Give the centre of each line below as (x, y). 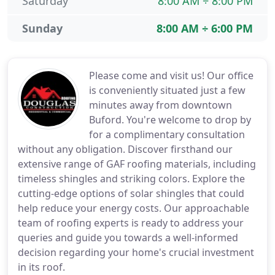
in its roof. (41, 267)
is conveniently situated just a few (167, 90)
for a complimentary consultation (167, 134)
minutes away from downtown (161, 105)
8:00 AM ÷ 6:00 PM (205, 28)
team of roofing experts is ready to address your (131, 223)
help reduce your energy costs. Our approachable (134, 208)
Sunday (42, 28)
